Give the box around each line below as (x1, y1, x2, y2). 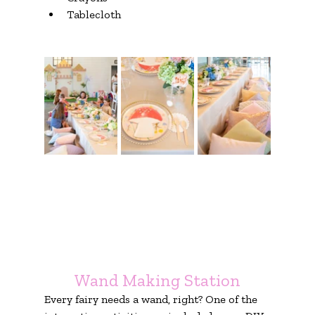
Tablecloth (66, 7, 121, 21)
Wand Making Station (74, 269, 240, 290)
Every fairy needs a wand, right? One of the (44, 292, 260, 306)
